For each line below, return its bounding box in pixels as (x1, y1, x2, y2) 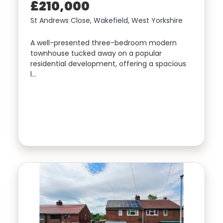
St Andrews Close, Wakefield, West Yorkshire (30, 15, 183, 26)
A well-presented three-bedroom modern (30, 38, 177, 48)
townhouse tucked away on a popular (30, 48, 162, 59)
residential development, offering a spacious (30, 59, 186, 69)
